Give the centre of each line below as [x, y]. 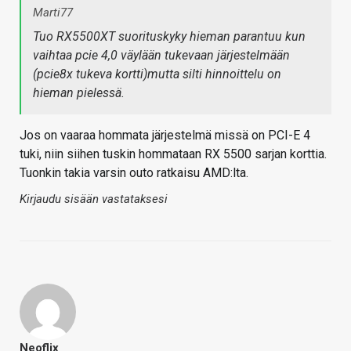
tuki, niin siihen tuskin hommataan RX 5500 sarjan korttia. [173, 154]
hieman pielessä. [79, 93]
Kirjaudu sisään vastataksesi [94, 199]
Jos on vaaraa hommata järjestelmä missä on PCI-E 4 [165, 136]
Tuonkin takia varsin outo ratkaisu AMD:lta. [134, 173]
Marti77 [53, 13]
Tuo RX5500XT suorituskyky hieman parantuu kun [169, 37]
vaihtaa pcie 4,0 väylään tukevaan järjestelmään [161, 56]
